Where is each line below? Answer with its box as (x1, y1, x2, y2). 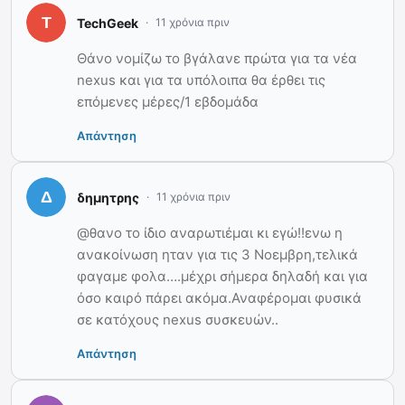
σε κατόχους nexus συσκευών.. (77, 311, 278, 329)
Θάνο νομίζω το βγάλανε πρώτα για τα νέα (77, 50, 357, 68)
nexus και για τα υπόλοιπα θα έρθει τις (77, 71, 325, 89)
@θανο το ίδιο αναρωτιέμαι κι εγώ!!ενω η (77, 224, 343, 242)
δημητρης (77, 189, 139, 205)
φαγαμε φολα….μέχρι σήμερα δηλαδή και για (77, 268, 368, 286)
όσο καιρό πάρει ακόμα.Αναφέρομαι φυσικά (77, 289, 362, 307)
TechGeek (77, 14, 138, 31)
